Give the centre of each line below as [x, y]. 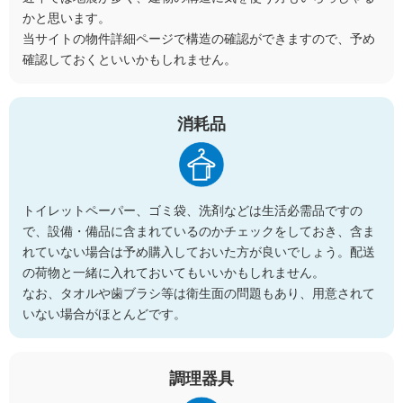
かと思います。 [67, 18]
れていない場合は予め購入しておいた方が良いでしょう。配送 [199, 251]
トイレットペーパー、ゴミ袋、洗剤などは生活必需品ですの [193, 210]
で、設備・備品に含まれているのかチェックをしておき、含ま [199, 231]
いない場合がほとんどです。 [104, 313]
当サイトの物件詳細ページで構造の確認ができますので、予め [199, 38]
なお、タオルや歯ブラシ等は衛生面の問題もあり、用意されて [199, 293]
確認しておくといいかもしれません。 [130, 59]
